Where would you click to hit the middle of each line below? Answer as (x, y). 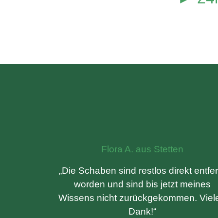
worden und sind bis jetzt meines (142, 184)
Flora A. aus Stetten (142, 149)
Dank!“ (142, 211)
